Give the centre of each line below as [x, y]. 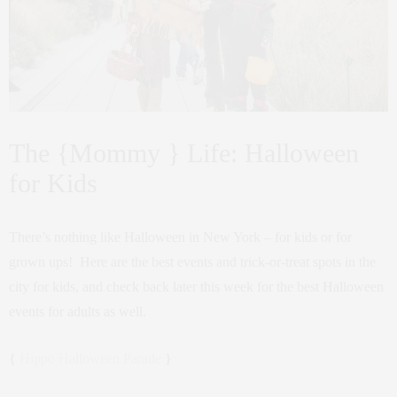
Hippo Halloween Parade [90, 358]
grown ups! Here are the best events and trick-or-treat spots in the [192, 261]
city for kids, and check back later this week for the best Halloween [196, 286]
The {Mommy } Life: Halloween [184, 152]
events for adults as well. [78, 311]
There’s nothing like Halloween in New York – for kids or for [180, 237]
